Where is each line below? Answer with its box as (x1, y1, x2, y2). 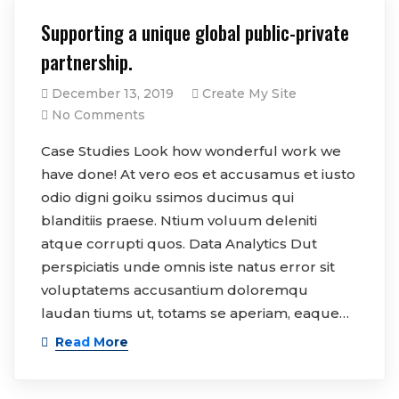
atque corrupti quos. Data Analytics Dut (41, 235, 317, 253)
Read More (55, 334, 128, 351)
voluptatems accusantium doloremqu (41, 281, 308, 299)
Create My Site (202, 85, 297, 102)
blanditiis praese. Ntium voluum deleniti (41, 212, 317, 230)
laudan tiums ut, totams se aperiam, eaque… (41, 305, 349, 322)
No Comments (52, 107, 145, 124)
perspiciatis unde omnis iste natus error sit (41, 258, 335, 276)
